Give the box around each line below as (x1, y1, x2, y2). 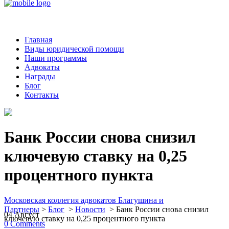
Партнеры (4, 204, 39, 214)
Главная (25, 35, 52, 44)
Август (14, 210, 39, 219)
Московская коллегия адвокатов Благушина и (4, 195, 164, 204)
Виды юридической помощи (25, 44, 124, 53)
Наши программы (25, 54, 87, 62)
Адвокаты (25, 63, 60, 72)
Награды (25, 72, 55, 81)
